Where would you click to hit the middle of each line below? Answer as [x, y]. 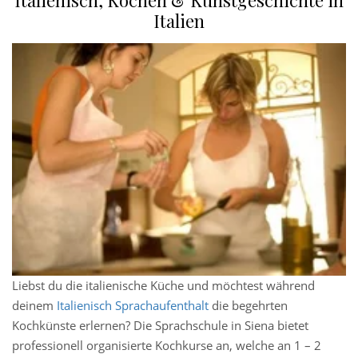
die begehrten [248, 306]
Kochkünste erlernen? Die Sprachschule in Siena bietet [160, 326]
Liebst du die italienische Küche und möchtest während [163, 286]
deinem [34, 306]
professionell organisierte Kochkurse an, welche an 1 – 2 [167, 346]
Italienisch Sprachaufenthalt [133, 306]
